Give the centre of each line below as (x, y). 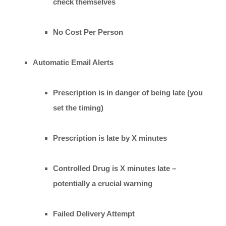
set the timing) (78, 107)
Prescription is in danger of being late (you (128, 92)
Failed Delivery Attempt (94, 213)
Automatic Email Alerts (73, 62)
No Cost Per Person (88, 32)
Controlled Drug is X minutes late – (115, 168)
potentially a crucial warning (103, 183)
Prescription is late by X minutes (110, 138)
